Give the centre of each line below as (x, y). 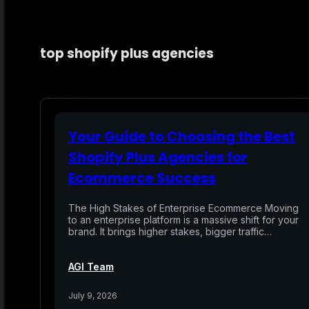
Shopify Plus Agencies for (158, 157)
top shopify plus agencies (127, 53)
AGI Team (91, 266)
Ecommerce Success (142, 178)
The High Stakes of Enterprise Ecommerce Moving (183, 208)
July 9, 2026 (93, 295)
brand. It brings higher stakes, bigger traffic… (170, 231)
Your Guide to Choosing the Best (182, 136)
